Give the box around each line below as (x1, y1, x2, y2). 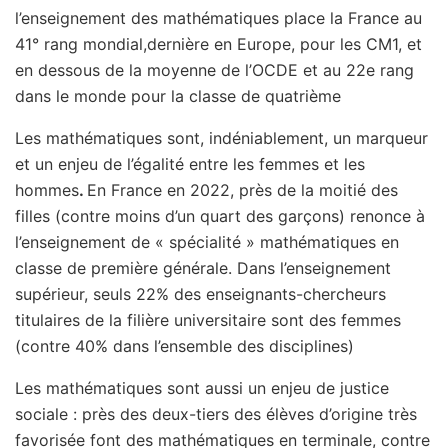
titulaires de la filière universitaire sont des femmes (15, 310, 401, 331)
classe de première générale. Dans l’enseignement (15, 258, 391, 279)
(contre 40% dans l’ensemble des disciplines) (15, 336, 354, 357)
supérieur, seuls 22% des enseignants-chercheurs (15, 284, 386, 305)
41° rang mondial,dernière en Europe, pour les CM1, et (15, 34, 422, 55)
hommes (15, 180, 79, 201)
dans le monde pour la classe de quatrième (15, 86, 341, 107)
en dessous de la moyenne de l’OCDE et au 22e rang (15, 60, 414, 81)
